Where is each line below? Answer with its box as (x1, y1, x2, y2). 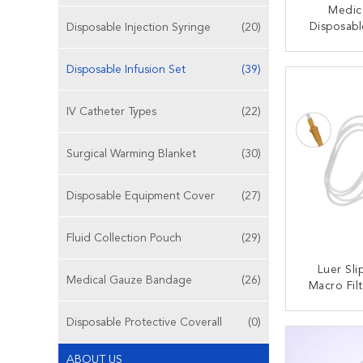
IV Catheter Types (66, 106, 156, 117)
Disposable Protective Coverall (66, 317, 222, 328)
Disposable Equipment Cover (66, 190, 215, 202)
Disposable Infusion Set (66, 64, 186, 75)
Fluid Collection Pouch (66, 233, 181, 244)
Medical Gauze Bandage (66, 275, 192, 286)
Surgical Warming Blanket (66, 148, 196, 160)
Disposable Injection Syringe (66, 22, 211, 33)
